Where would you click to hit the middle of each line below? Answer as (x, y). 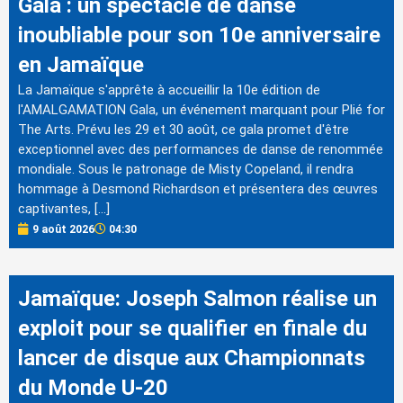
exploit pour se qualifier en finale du (193, 328)
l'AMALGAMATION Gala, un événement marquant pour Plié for (201, 109)
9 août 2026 (63, 229)
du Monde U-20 (93, 387)
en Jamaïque (81, 64)
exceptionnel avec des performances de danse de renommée (201, 149)
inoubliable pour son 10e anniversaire (199, 35)
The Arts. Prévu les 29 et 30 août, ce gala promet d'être (184, 129)
